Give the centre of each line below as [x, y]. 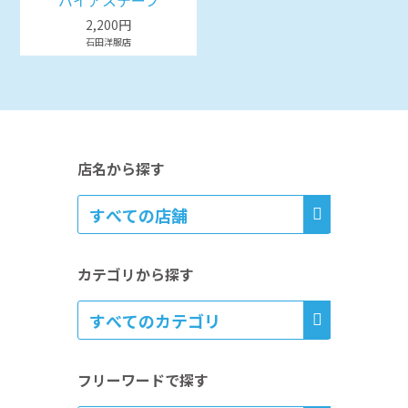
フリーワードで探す [143, 380]
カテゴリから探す [135, 275]
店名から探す [121, 169]
